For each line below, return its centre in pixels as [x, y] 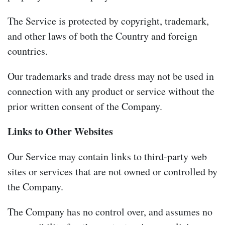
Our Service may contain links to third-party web [107, 156]
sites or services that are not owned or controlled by [113, 171]
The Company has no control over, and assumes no [110, 211]
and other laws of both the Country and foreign [102, 36]
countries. [28, 51]
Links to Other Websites [60, 131]
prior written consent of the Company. [85, 106]
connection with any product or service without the [111, 91]
